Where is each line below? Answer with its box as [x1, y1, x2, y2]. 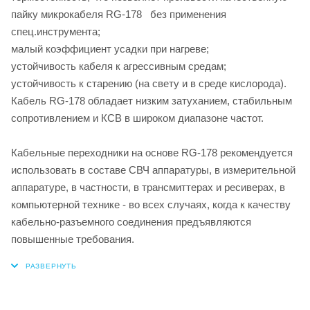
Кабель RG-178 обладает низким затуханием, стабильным [11, 94, 292, 107]
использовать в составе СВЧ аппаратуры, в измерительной [11, 163, 295, 176]
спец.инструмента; [11, 25, 100, 37]
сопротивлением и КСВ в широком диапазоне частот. [11, 111, 264, 124]
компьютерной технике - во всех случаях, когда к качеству [11, 198, 291, 210]
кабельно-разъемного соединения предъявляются [11, 215, 251, 228]
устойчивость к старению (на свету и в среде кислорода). [11, 77, 286, 89]
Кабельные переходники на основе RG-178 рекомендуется [11, 146, 293, 158]
